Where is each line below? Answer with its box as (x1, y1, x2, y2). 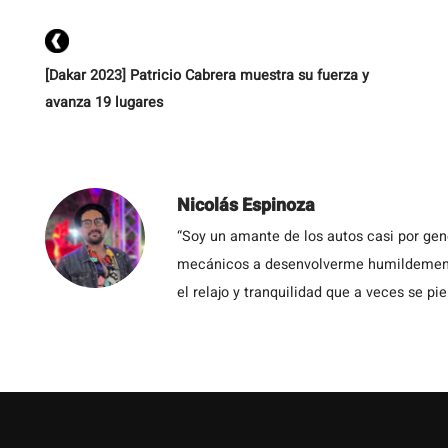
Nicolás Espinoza (177, 192, 315, 219)
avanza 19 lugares (45, 92, 163, 113)
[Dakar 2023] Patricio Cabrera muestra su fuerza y (45, 65, 369, 86)
